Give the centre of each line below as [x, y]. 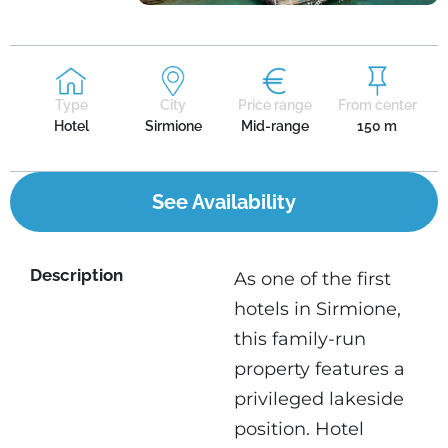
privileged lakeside [319, 399]
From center [377, 104]
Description [76, 275]
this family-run [300, 339]
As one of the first [312, 279]
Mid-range [275, 125]
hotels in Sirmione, [317, 309]
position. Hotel [299, 429]
